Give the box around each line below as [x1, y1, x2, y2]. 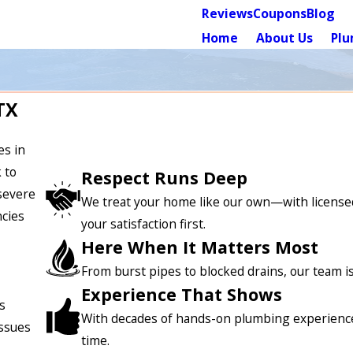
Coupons [253, 5, 307, 22]
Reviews [202, 5, 253, 22]
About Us [256, 29, 313, 46]
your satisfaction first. [81, 214, 206, 232]
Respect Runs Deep [81, 165, 248, 189]
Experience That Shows [81, 282, 283, 306]
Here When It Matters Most [81, 235, 319, 258]
